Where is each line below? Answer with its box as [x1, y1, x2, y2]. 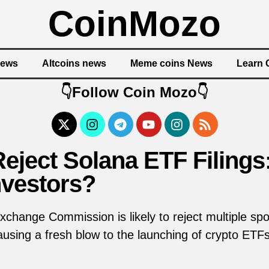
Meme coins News [130, 58, 213, 68]
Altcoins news [42, 58, 106, 68]
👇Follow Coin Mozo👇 [61, 84, 208, 100]
